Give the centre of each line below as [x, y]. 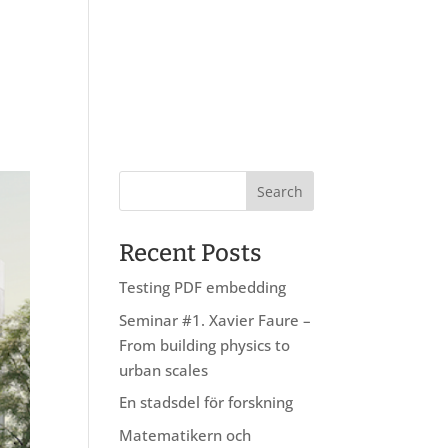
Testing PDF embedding [203, 287]
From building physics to [205, 344]
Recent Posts [191, 253]
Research [136, 57]
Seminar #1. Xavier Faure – [215, 319]
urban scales [164, 369]
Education [235, 57]
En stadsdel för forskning [206, 402]
